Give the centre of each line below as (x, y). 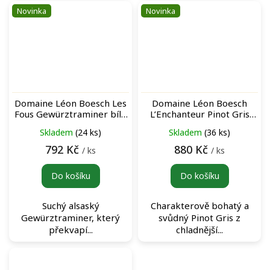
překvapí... (71, 229)
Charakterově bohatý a (199, 205)
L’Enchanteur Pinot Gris (199, 114)
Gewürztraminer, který (71, 217)
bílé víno (199, 124)
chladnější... (199, 229)
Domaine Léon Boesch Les (71, 103)
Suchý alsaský (71, 205)
